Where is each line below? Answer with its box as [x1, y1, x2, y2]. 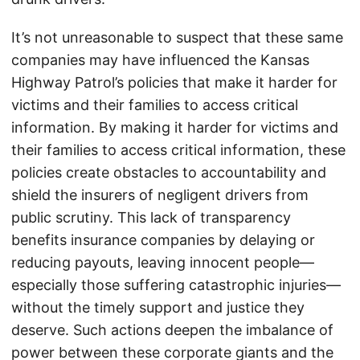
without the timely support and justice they [11, 299, 305, 317]
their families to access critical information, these [11, 141, 346, 159]
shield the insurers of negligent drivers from [11, 186, 309, 204]
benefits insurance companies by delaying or [11, 231, 315, 249]
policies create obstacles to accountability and [11, 164, 326, 182]
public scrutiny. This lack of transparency [11, 209, 291, 227]
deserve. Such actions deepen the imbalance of [11, 321, 333, 339]
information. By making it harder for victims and [11, 119, 338, 137]
